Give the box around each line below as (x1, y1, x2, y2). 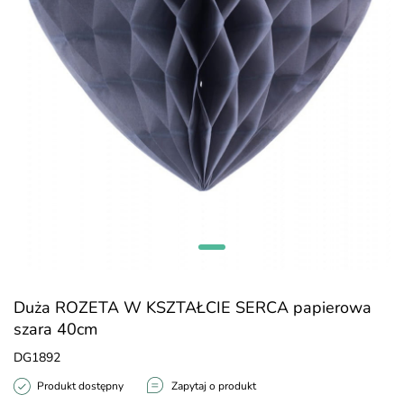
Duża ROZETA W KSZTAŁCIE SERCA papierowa (14, 297, 372, 318)
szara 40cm (14, 318, 97, 340)
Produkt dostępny (37, 379, 124, 393)
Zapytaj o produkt (171, 379, 256, 393)
